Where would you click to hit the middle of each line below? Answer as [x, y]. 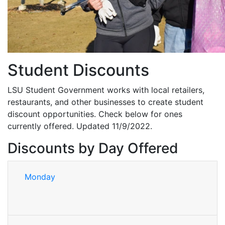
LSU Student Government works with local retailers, [106, 90]
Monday [40, 177]
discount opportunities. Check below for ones [95, 114]
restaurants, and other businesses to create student [105, 102]
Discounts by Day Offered [93, 148]
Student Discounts [78, 70]
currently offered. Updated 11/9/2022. [80, 126]
